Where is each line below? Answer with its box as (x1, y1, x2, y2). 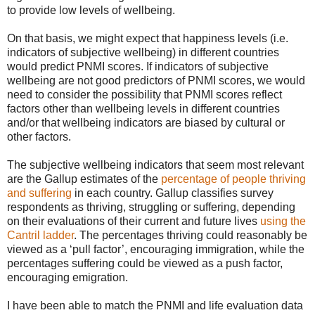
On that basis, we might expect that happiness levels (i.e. (7, 32, 288, 44)
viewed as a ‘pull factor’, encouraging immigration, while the (7, 243, 304, 255)
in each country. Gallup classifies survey (75, 186, 274, 199)
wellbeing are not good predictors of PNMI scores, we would (7, 74, 305, 86)
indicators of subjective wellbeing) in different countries (7, 46, 279, 58)
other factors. (7, 130, 71, 143)
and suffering (7, 186, 75, 199)
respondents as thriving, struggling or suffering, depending (7, 200, 295, 213)
